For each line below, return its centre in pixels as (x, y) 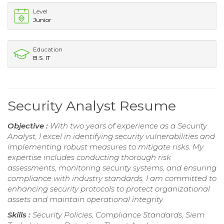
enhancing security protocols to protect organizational (109, 188)
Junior (42, 19)
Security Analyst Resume (92, 105)
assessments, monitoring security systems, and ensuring (112, 167)
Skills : (20, 214)
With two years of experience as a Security (128, 125)
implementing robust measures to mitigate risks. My (105, 146)
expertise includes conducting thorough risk (89, 157)
